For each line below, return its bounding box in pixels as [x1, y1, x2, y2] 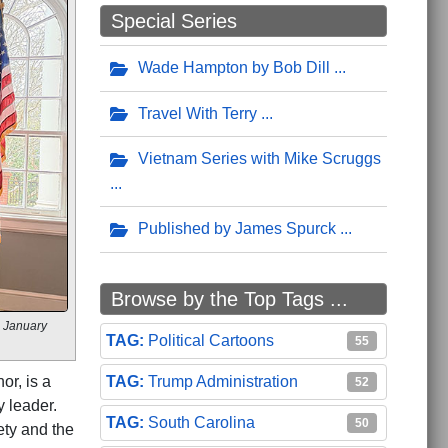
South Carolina [147, 413, 255, 431]
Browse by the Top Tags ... [110, 287, 348, 310]
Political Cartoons [147, 331, 274, 349]
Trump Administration [147, 372, 298, 390]
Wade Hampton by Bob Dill [137, 58, 330, 76]
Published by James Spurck [137, 220, 336, 238]
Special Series [110, 9, 237, 32]
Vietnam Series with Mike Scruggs [137, 150, 381, 168]
